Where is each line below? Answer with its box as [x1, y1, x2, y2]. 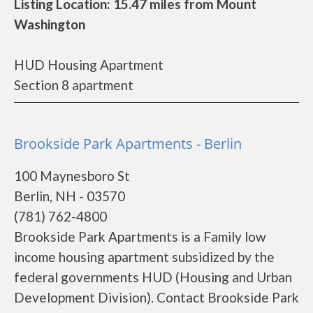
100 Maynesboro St [14, 168, 130, 184]
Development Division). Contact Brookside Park [14, 289, 299, 305]
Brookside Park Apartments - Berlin [14, 134, 242, 153]
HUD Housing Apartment [14, 57, 163, 73]
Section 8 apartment [14, 77, 133, 93]
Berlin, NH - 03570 [14, 188, 125, 204]
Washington [14, 16, 85, 32]
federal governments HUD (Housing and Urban [14, 269, 292, 285]
